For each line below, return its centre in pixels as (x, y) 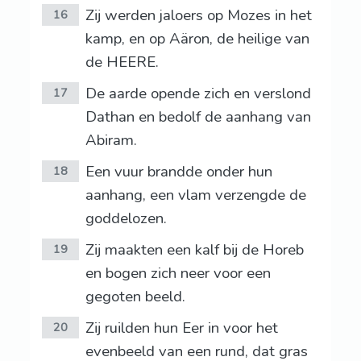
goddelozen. (126, 219)
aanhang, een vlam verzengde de (195, 195)
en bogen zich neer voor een (178, 274)
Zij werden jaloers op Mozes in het (198, 16)
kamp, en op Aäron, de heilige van (197, 39)
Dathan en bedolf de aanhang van (198, 117)
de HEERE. (122, 62)
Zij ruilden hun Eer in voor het (181, 328)
